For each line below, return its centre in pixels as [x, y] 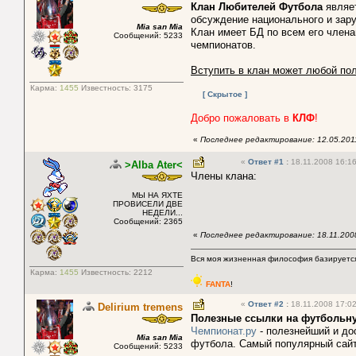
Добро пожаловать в [242, 118]
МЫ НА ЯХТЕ [157, 195]
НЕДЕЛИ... [163, 213]
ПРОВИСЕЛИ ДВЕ [148, 204]
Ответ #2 [267, 304]
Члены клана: [224, 176]
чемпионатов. [223, 45]
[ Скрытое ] [225, 95]
